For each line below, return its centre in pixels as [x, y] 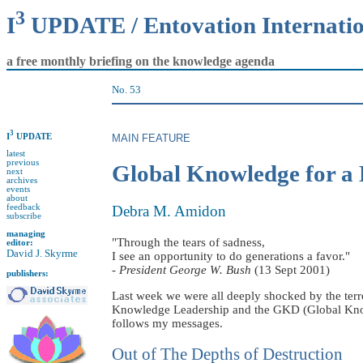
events [18, 190]
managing [26, 233]
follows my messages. [167, 323]
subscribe [24, 216]
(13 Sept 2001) [290, 270]
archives [22, 181]
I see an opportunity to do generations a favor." [231, 256]
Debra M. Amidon [169, 211]
